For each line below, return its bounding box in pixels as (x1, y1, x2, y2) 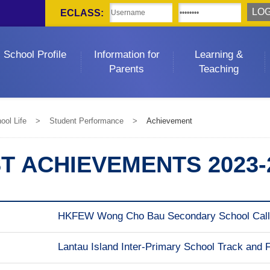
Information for (93, 49, 160, 60)
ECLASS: (60, 8, 104, 18)
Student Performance (49, 116, 124, 125)
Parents (109, 63, 145, 75)
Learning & (194, 49, 243, 60)
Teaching (198, 63, 239, 75)
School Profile (4, 49, 67, 60)
